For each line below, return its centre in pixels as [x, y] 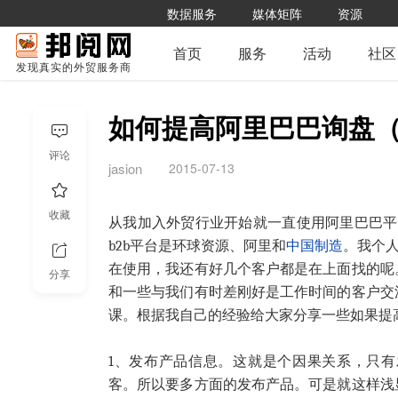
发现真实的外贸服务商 [74, 68]
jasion [125, 169]
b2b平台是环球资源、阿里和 [197, 247]
